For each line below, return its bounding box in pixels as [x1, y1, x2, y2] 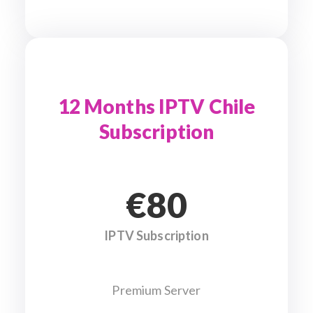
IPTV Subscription [104, 228, 209, 243]
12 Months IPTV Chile [57, 94, 256, 118]
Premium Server [112, 282, 201, 298]
